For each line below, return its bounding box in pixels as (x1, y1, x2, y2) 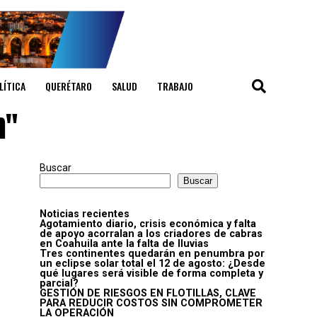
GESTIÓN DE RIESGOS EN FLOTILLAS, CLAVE (40, 287, 256, 300)
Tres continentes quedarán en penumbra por (40, 248, 265, 260)
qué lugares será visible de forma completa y (40, 267, 263, 280)
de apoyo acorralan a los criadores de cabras (40, 228, 263, 241)
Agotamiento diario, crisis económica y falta (40, 218, 256, 231)
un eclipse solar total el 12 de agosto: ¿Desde (40, 258, 265, 270)
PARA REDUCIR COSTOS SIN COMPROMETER (40, 297, 263, 310)
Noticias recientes (40, 208, 129, 221)
